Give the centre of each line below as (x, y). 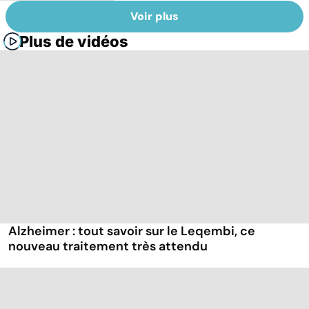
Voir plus (154, 17)
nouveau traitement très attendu (108, 247)
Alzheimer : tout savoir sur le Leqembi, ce (132, 231)
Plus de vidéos (74, 42)
